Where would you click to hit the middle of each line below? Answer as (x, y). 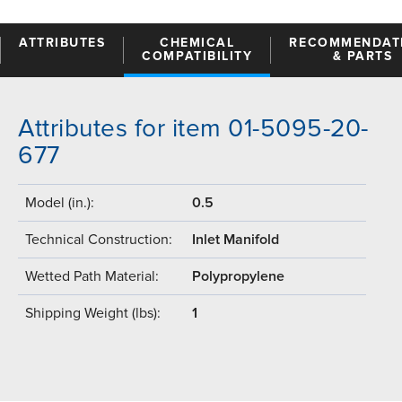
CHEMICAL (197, 43)
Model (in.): (60, 203)
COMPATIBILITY (197, 57)
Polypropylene (238, 277)
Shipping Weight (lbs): (93, 314)
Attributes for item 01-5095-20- (193, 129)
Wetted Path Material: (92, 277)
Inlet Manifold (236, 240)
